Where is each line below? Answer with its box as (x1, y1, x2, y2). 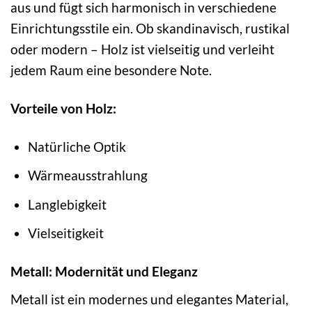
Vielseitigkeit (27, 225, 104, 242)
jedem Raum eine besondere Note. (10, 61, 212, 78)
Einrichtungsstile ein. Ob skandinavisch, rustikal (10, 19, 290, 36)
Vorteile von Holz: (10, 100, 116, 116)
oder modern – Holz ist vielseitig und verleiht (10, 40, 274, 57)
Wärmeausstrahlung (27, 167, 148, 184)
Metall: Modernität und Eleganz (10, 263, 198, 280)
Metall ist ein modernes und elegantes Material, (10, 290, 288, 307)
